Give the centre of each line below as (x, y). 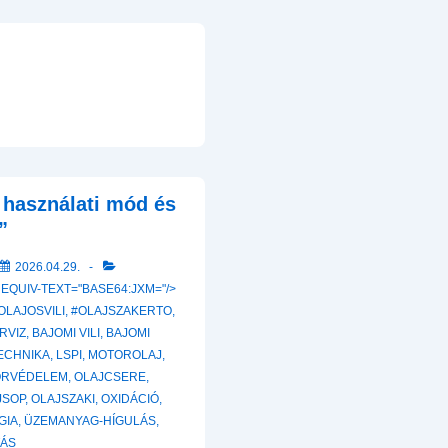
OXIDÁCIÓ (130, 399)
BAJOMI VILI (66, 333)
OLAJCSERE (110, 377)
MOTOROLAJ (125, 355)
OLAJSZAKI (63, 399)
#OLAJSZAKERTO (121, 311)
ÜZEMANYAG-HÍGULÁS (90, 421)
